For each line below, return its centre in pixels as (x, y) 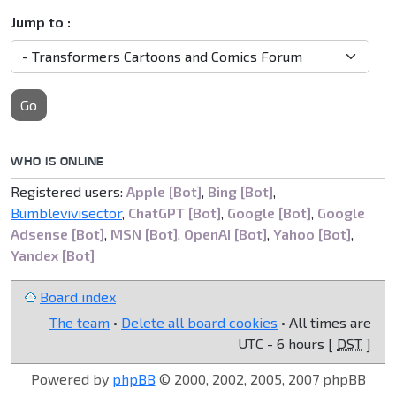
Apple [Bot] (164, 191)
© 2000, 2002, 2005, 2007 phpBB (260, 378)
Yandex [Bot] (53, 255)
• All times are (324, 322)
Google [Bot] (269, 212)
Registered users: (69, 191)
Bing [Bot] (240, 191)
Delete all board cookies (199, 322)
